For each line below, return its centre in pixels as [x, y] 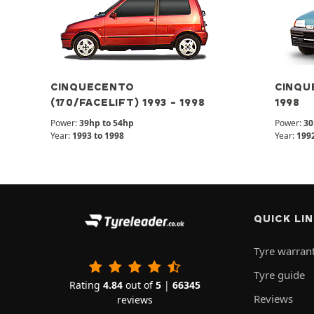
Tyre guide [279, 275]
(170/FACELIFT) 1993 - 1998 [128, 102]
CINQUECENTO [93, 87]
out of [139, 285]
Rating [86, 285]
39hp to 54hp [107, 123]
